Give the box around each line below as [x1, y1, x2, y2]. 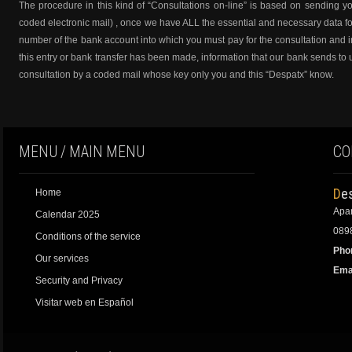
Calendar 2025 [35, 209, 100, 220]
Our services [35, 253, 89, 264]
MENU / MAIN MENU [19, 143, 145, 161]
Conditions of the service [35, 231, 141, 242]
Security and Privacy [35, 275, 123, 286]
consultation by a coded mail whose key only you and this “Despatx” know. [19, 69, 334, 80]
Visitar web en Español [35, 297, 134, 308]
